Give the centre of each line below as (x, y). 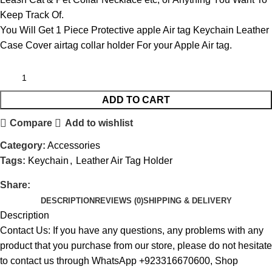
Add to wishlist (99, 123)
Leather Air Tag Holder (124, 160)
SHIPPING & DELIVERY (187, 200)
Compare (31, 123)
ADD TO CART (136, 100)
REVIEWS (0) (119, 200)
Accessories (74, 145)
